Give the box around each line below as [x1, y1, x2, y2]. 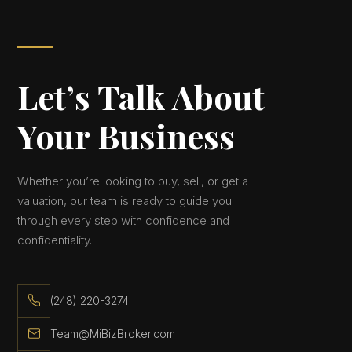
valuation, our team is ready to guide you [17, 192, 233, 208]
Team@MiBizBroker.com [50, 327, 176, 341]
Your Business [17, 113, 236, 158]
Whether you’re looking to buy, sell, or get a [17, 173, 249, 189]
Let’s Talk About [17, 74, 266, 119]
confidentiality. [17, 232, 93, 247]
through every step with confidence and [17, 212, 230, 228]
